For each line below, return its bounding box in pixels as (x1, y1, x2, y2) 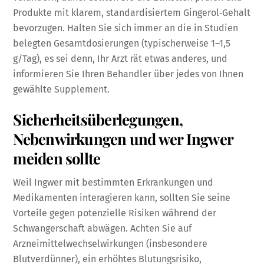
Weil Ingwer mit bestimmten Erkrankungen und (13, 177, 214, 189)
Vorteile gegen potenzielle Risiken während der (13, 207, 217, 219)
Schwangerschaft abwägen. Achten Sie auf (13, 223, 192, 235)
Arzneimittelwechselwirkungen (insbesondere (13, 238, 208, 250)
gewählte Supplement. (13, 83, 110, 95)
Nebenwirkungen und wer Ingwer (13, 128, 233, 148)
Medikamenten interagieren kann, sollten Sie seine (13, 192, 231, 204)
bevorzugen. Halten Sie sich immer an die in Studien (13, 22, 239, 34)
